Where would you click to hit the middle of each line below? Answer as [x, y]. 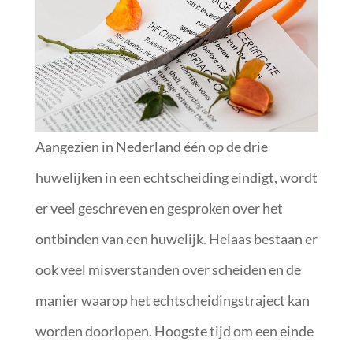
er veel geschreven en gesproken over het [159, 208]
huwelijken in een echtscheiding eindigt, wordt [176, 177]
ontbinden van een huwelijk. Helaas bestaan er [176, 238]
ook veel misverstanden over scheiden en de [168, 269]
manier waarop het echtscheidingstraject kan [172, 300]
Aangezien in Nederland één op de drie [151, 146]
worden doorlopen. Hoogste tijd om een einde [174, 331]
